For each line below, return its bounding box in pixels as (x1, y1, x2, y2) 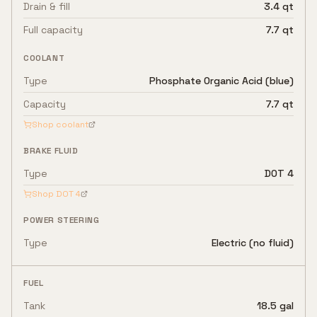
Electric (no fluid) (212, 236, 294, 249)
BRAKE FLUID (23, 145, 79, 156)
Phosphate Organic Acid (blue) (149, 74, 294, 87)
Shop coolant (32, 119, 88, 130)
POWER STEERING (23, 214, 100, 226)
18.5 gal (257, 299, 294, 312)
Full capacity (23, 23, 83, 36)
